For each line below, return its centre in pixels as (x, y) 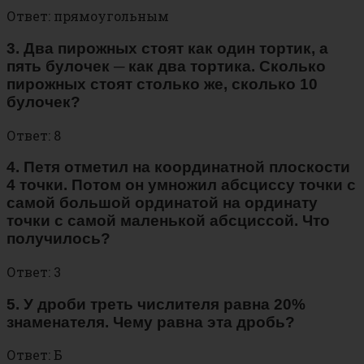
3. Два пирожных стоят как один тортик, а (167, 48)
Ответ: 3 (34, 271)
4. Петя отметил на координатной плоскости (178, 167)
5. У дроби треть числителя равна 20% (156, 304)
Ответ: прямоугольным (88, 16)
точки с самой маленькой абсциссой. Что (168, 221)
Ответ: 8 (34, 135)
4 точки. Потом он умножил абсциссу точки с (181, 185)
